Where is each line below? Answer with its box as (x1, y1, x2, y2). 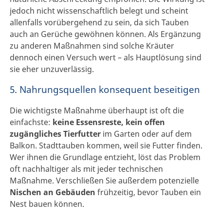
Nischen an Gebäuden (10, 187, 95, 198)
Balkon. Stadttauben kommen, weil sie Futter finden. (10, 140, 202, 151)
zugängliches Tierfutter (10, 128, 101, 140)
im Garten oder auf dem (101, 128, 192, 140)
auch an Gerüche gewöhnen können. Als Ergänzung (10, 28, 201, 39)
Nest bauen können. (10, 199, 84, 210)
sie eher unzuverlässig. (10, 63, 94, 74)
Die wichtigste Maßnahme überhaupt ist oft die (10, 105, 184, 116)
